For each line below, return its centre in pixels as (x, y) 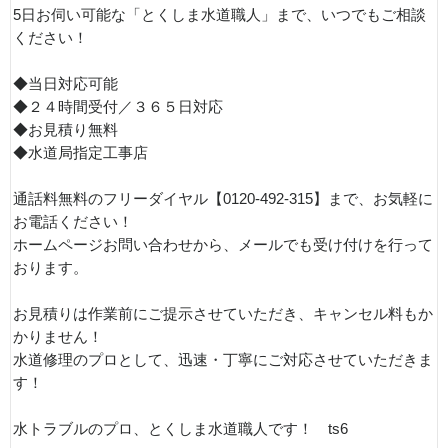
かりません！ (58, 337)
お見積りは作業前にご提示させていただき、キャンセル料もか (223, 314)
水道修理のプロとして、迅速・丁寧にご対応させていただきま (223, 360)
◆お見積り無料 (65, 130)
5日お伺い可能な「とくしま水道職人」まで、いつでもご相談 (219, 15)
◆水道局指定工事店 (80, 153)
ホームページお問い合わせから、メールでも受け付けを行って (223, 245)
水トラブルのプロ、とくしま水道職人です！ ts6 (180, 429)
